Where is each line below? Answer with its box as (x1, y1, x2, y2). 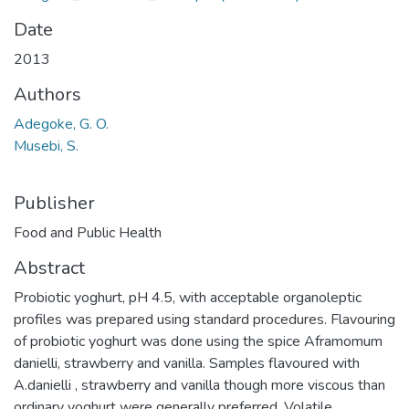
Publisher (14, 191, 95, 215)
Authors (14, 82, 81, 107)
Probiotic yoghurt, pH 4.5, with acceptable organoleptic (14, 288, 362, 308)
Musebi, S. (14, 136, 79, 156)
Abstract (14, 256, 85, 280)
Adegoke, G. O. (14, 114, 109, 134)
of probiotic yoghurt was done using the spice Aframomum (14, 331, 383, 351)
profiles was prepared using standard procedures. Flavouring (14, 309, 395, 330)
